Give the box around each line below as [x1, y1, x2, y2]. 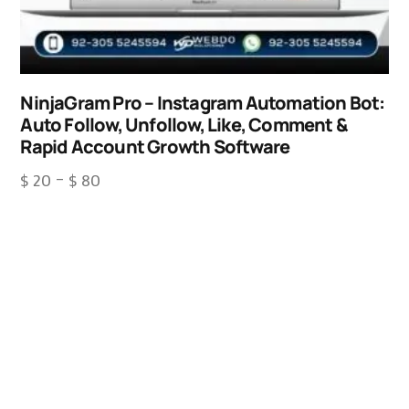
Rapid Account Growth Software [20, 134, 290, 160]
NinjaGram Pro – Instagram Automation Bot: [20, 90, 385, 116]
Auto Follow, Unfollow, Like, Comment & [20, 112, 348, 138]
